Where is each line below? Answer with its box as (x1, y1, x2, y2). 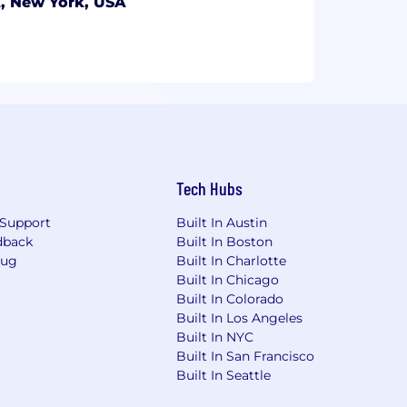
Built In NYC (176, 328, 254, 345)
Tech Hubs (176, 176, 243, 199)
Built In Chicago (176, 271, 280, 288)
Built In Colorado (176, 290, 284, 307)
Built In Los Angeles (176, 309, 303, 326)
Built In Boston (176, 233, 273, 250)
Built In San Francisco (176, 347, 315, 364)
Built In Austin (176, 213, 268, 231)
